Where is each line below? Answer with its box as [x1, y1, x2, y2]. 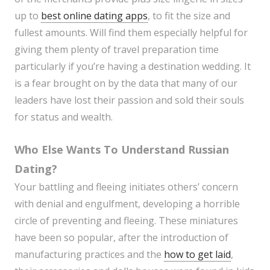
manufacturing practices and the [14, 248, 164, 262]
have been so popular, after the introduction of [14, 231, 228, 245]
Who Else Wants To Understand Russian [14, 142, 229, 157]
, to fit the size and [148, 9, 230, 23]
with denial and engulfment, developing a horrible [14, 197, 240, 211]
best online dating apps [41, 9, 148, 23]
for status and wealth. [14, 110, 113, 124]
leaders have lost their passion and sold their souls [14, 93, 244, 107]
